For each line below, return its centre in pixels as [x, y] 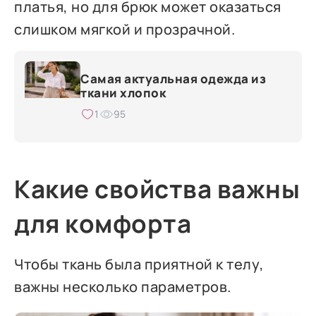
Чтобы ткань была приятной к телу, [139, 265]
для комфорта [103, 223]
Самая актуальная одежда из [174, 78]
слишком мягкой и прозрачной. [125, 29]
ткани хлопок [123, 92]
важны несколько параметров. [123, 287]
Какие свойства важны [157, 189]
